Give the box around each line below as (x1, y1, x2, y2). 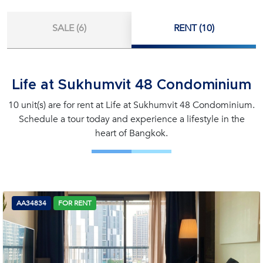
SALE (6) (52, 22, 86, 35)
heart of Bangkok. (95, 127, 168, 140)
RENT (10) (173, 22, 214, 35)
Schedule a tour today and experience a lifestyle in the (18, 113, 245, 126)
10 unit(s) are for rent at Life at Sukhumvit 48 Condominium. (8, 99, 255, 112)
